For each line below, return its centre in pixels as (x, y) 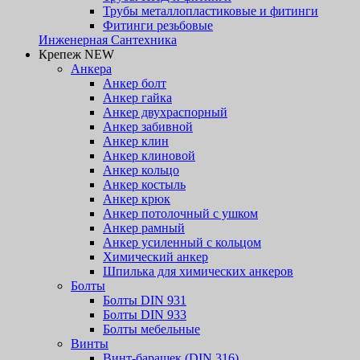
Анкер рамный (144, 228)
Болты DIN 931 (145, 300)
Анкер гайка (137, 98)
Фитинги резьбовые (158, 25)
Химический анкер (155, 257)
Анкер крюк (137, 199)
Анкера (91, 69)
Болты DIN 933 (145, 315)
